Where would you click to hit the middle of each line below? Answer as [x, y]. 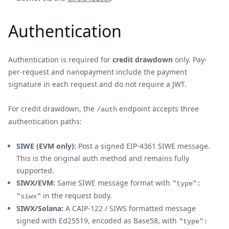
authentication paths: [45, 121]
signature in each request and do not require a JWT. [97, 84]
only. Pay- [190, 59]
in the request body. [76, 195]
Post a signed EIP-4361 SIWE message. [143, 146]
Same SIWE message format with [114, 182]
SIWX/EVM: [36, 182]
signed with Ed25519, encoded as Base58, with [98, 220]
